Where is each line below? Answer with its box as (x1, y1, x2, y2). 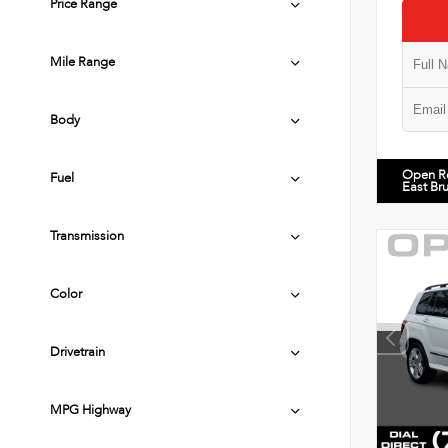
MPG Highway (50, 401, 131, 419)
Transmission (50, 227, 124, 245)
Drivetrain (50, 343, 105, 361)
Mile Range (50, 53, 115, 71)
